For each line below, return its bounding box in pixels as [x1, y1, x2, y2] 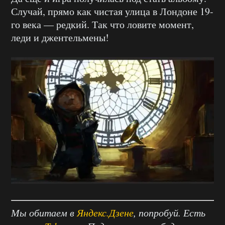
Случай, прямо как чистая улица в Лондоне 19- [11, 5, 213, 19]
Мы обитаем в [11, 206, 77, 219]
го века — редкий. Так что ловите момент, [11, 18, 194, 32]
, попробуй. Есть [134, 206, 205, 219]
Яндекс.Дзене [77, 206, 134, 219]
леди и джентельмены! [11, 31, 109, 45]
